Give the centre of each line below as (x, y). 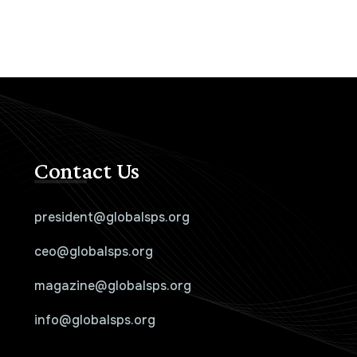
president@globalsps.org (112, 218)
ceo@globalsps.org (93, 252)
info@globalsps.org (94, 320)
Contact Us (86, 171)
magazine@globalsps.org (112, 286)
